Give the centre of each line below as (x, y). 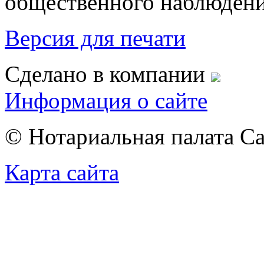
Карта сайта (62, 173)
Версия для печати (95, 38)
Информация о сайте (106, 101)
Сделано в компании (108, 74)
